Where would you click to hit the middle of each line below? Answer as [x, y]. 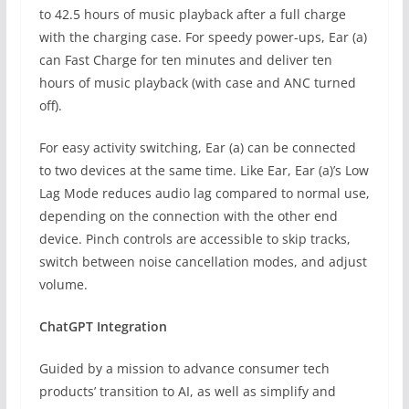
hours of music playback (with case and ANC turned [197, 83]
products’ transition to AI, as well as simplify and [187, 392]
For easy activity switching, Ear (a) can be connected [197, 148]
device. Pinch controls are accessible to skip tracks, [194, 239]
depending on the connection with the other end [188, 216]
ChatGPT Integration [103, 327]
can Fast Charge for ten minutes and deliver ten [185, 60]
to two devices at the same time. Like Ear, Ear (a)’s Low [204, 171]
